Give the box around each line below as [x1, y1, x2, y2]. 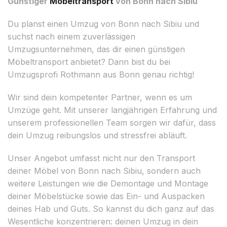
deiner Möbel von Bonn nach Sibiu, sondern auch [8, 165, 201, 176]
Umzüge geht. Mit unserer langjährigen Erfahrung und [8, 104, 217, 115]
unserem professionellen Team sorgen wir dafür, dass [8, 117, 216, 128]
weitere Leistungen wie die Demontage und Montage [8, 178, 208, 188]
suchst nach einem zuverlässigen [8, 31, 135, 42]
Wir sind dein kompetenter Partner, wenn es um [8, 92, 192, 102]
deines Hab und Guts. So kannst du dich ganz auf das [8, 203, 214, 214]
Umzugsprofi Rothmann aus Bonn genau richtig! [8, 69, 194, 80]
